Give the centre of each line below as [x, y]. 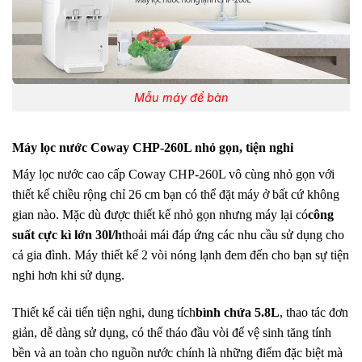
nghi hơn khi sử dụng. [68, 276]
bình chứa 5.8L [238, 312]
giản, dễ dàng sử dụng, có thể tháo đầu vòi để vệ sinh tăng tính [172, 332]
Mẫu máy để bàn [181, 98]
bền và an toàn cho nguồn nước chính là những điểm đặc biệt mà [177, 352]
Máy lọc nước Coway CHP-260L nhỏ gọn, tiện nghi [153, 148]
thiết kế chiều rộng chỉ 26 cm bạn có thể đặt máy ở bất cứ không [176, 195]
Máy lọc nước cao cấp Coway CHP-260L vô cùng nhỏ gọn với [173, 175]
